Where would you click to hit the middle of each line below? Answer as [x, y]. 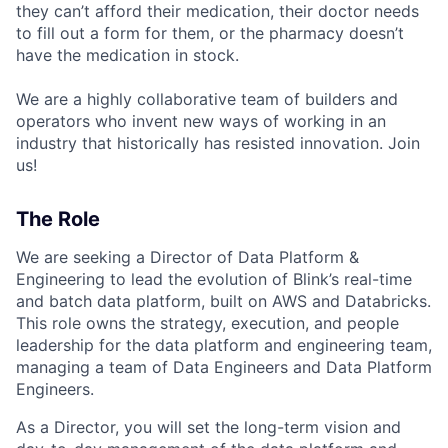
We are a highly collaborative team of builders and [207, 99]
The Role [58, 219]
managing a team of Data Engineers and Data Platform [224, 367]
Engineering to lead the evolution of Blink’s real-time [214, 279]
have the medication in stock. [127, 55]
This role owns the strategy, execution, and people [207, 323]
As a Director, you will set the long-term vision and [208, 427]
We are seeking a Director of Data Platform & [187, 257]
